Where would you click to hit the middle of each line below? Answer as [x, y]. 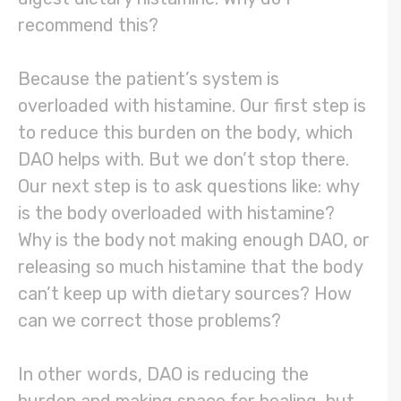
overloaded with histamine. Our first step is [192, 106]
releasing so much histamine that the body [190, 267]
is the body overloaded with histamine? [176, 213]
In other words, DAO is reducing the [163, 375]
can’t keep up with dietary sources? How [185, 294]
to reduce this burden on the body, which [185, 133]
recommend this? [90, 26]
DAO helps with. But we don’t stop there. [183, 160]
